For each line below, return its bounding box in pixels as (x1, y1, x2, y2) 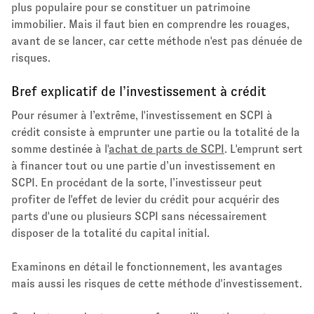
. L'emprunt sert (224, 143, 303, 156)
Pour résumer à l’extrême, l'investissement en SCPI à (11, 109, 273, 122)
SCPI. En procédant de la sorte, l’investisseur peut (11, 177, 262, 189)
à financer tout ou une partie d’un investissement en (11, 160, 275, 172)
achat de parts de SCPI (109, 143, 224, 156)
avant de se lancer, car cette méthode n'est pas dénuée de (11, 35, 302, 48)
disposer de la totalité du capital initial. (11, 227, 212, 240)
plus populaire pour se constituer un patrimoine (11, 1, 250, 14)
